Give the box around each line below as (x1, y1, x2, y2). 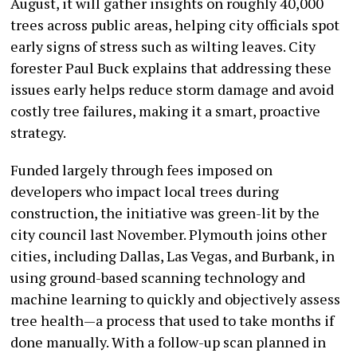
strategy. (10, 123, 67, 143)
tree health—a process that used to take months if (10, 311, 335, 331)
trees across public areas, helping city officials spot (10, 15, 340, 35)
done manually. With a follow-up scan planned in (10, 332, 327, 352)
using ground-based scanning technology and (10, 268, 306, 288)
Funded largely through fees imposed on (10, 160, 273, 180)
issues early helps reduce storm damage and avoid (10, 80, 335, 100)
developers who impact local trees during (10, 182, 280, 202)
